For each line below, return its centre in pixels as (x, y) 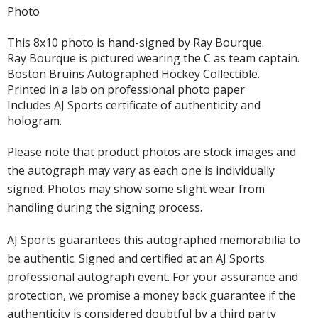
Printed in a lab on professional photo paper (126, 89)
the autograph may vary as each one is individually (141, 170)
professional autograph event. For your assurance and (153, 276)
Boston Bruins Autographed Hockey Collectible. (133, 73)
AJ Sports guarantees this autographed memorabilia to (154, 240)
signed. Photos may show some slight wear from (136, 188)
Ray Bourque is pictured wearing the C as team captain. (153, 58)
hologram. (34, 120)
